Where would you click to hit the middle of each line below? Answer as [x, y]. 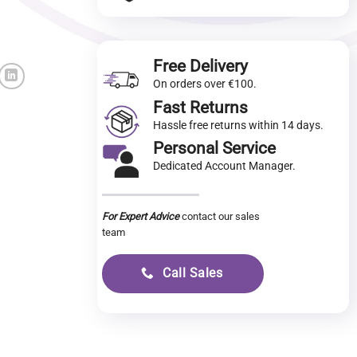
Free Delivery [201, 67]
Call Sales [193, 273]
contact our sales [220, 216]
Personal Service [215, 148]
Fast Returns [201, 107]
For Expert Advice [141, 216]
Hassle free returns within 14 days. [239, 125]
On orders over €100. [205, 84]
